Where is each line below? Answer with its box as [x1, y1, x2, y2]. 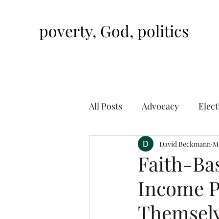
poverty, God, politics [39, 20, 189, 41]
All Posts [89, 100, 122, 112]
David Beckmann [159, 139, 211, 149]
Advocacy [142, 100, 179, 112]
